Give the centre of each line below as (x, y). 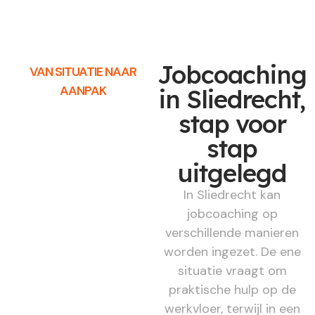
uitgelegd (232, 173)
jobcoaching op (232, 213)
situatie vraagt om (232, 270)
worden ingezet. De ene (232, 251)
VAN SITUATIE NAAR (83, 71)
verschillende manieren (232, 232)
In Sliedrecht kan (232, 194)
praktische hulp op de (232, 289)
